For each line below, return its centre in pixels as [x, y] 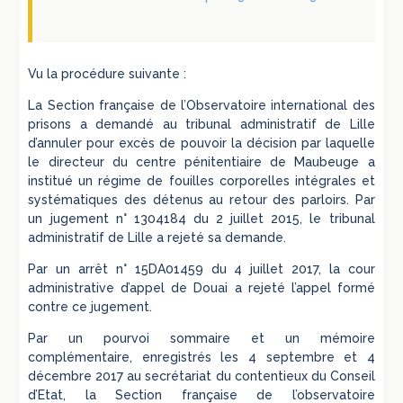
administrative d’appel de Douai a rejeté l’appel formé [201, 287]
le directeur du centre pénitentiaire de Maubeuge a [201, 161]
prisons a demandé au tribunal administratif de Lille [201, 124]
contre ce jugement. [90, 306]
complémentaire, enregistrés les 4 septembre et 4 [201, 357]
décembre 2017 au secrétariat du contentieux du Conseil [201, 376]
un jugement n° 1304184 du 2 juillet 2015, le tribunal [201, 218]
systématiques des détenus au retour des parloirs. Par [201, 199]
